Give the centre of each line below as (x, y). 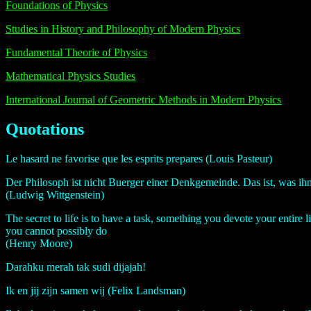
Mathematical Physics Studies (70, 76)
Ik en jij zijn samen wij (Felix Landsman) (95, 291)
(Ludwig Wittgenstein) (55, 195)
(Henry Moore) (39, 244)
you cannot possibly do (56, 231)
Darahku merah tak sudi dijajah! (76, 267)
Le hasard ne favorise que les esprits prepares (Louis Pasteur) (139, 159)
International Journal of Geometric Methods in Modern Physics (143, 100)
